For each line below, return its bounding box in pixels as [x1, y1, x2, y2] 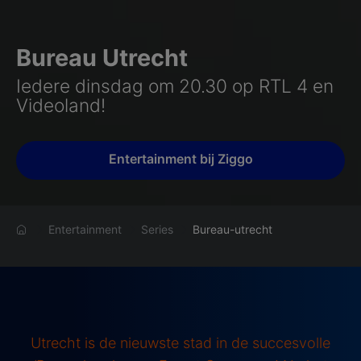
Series [141, 222, 173, 237]
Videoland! [16, 93, 106, 116]
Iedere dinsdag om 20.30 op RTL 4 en [16, 74, 334, 97]
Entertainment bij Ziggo [108, 151, 253, 168]
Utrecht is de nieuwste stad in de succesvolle [31, 334, 330, 351]
